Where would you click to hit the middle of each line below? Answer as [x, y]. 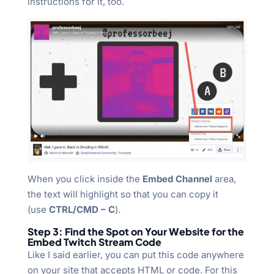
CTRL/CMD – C [82, 209]
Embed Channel [177, 179]
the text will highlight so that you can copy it [123, 194]
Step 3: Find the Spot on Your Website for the [135, 231]
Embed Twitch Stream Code [94, 242]
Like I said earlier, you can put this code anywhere [135, 254]
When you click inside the [85, 179]
